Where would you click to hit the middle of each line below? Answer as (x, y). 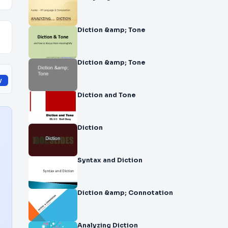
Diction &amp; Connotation (125, 193)
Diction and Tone (107, 95)
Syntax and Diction (110, 160)
